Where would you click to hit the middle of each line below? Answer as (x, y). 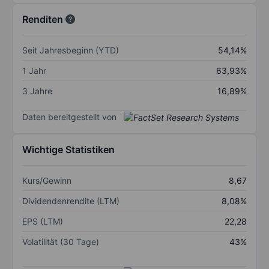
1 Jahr (34, 70)
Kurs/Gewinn (47, 181)
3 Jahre (37, 91)
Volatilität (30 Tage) (61, 242)
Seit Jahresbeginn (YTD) (71, 50)
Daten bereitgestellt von (69, 116)
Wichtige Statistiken (68, 150)
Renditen (43, 19)
